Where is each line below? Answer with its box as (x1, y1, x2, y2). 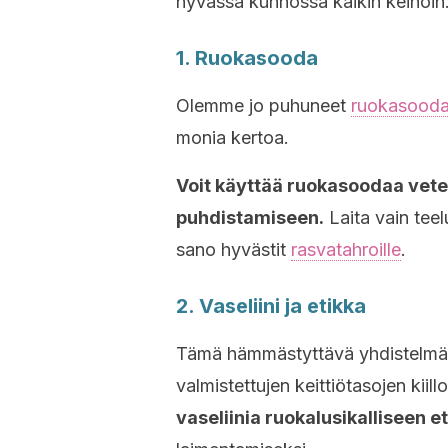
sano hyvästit (176, 239, 291, 260)
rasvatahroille (291, 239, 401, 260)
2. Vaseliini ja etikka (176, 294, 366, 318)
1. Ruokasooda (176, 46, 318, 70)
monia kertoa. (176, 127, 289, 148)
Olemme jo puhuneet (176, 95, 351, 116)
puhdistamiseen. (176, 207, 324, 228)
